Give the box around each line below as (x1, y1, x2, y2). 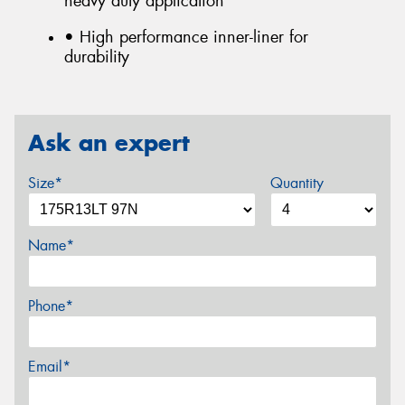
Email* (28, 356, 71, 376)
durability (64, 45, 129, 68)
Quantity (269, 173, 324, 193)
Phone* (28, 296, 73, 316)
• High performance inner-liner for (64, 25, 308, 48)
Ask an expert (28, 128, 190, 158)
